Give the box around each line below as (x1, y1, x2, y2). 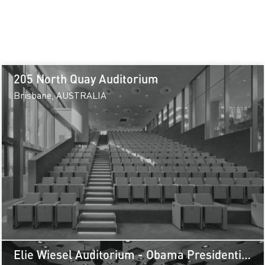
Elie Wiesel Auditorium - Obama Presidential (13, 247, 251, 262)
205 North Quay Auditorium (13, 71, 159, 86)
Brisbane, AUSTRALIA (13, 89, 106, 101)
